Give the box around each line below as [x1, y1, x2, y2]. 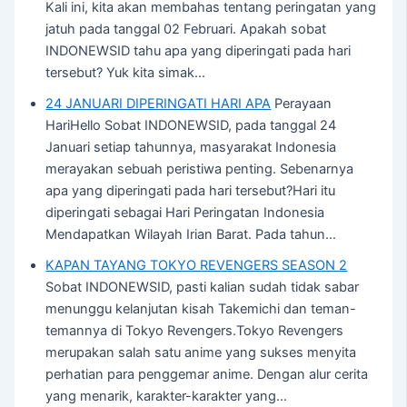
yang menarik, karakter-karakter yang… [45, 388, 288, 405]
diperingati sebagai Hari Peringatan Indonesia [45, 204, 325, 222]
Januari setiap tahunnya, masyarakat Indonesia [45, 139, 337, 156]
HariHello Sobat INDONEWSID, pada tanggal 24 [45, 117, 337, 134]
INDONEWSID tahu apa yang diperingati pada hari [45, 43, 352, 60]
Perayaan [271, 95, 333, 113]
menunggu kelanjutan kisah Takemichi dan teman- [45, 301, 357, 318]
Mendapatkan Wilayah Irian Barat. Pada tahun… [45, 226, 337, 243]
